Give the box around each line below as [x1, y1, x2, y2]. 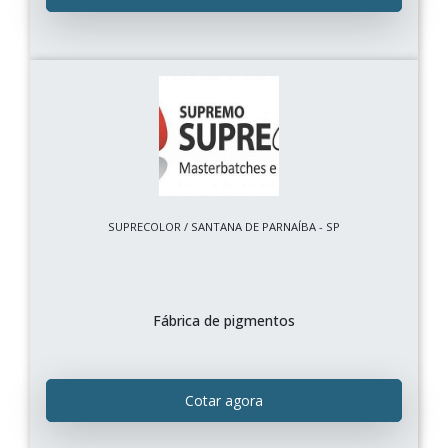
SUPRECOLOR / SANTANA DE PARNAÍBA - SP [108, 218, 340, 234]
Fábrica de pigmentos [153, 310, 295, 330]
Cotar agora [185, 390, 263, 410]
